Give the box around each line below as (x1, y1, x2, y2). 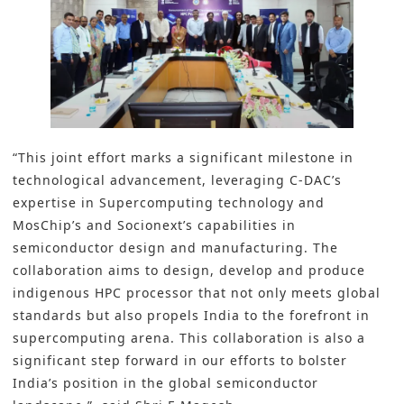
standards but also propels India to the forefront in (13, 307, 370, 325)
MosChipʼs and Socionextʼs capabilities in (13, 216, 296, 234)
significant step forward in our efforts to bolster (13, 352, 347, 370)
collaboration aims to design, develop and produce (13, 262, 365, 280)
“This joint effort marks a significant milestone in (13, 149, 353, 167)
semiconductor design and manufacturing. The (13, 239, 338, 257)
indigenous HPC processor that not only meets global (13, 284, 381, 302)
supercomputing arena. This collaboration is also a (13, 329, 365, 347)
